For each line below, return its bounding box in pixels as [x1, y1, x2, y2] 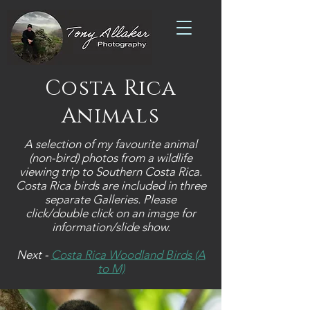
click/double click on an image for [26, 206, 196, 220]
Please [143, 192, 176, 206]
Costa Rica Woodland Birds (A [51, 248, 206, 262]
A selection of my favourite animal [24, 137, 197, 151]
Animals [61, 102, 161, 130]
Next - [16, 248, 51, 262]
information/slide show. [51, 220, 170, 234]
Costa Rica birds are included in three [15, 179, 206, 192]
